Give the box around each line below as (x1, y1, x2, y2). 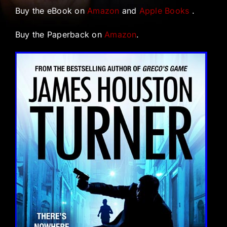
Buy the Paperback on (15, 29, 105, 40)
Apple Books (139, 6, 190, 16)
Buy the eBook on (15, 6, 88, 16)
